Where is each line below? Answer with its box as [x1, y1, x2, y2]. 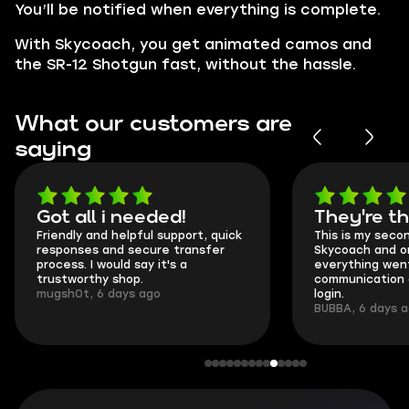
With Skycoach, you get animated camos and [15, 36, 372, 53]
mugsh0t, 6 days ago [37, 288, 161, 300]
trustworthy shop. [37, 273, 143, 286]
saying [15, 140, 91, 160]
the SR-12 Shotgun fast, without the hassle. [15, 56, 356, 73]
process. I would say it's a [37, 258, 187, 271]
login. [314, 288, 344, 300]
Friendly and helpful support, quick [37, 229, 242, 242]
